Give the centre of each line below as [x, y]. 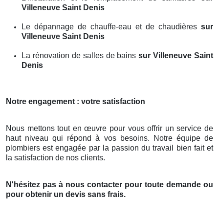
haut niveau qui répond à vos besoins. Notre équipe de [109, 138]
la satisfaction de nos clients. [55, 157]
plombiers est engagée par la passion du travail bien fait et [109, 148]
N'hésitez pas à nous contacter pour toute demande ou [109, 184]
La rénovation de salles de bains [80, 55]
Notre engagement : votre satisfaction [76, 101]
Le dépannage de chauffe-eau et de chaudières [111, 26]
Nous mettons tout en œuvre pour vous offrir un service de [109, 128]
